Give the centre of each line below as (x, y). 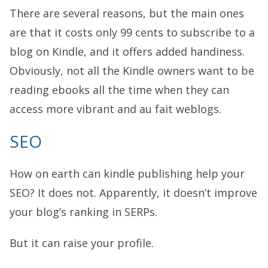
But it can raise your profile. (82, 243)
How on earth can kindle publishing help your (127, 173)
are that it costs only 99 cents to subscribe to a (132, 32)
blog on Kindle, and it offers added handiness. (127, 51)
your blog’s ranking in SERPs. (83, 212)
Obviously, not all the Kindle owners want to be (132, 71)
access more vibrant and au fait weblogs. (115, 109)
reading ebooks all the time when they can (119, 90)
